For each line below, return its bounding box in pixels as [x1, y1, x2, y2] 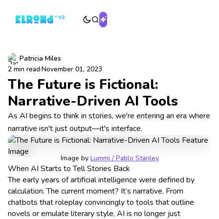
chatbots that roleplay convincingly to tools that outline [8, 197, 194, 208]
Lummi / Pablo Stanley [90, 153, 159, 163]
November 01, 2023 [42, 65, 102, 74]
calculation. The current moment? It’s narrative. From [8, 186, 183, 197]
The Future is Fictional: [8, 75, 158, 94]
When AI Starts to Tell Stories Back [8, 163, 130, 175]
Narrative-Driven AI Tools [8, 92, 178, 110]
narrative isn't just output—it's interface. [8, 123, 142, 134]
